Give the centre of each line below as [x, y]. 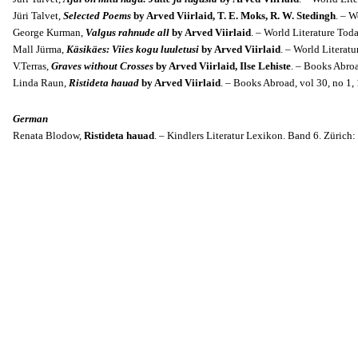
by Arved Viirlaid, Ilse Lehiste [222, 66]
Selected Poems [97, 16]
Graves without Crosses [102, 66]
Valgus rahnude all [127, 32]
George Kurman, [49, 32]
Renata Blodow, [48, 135]
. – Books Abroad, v [263, 83]
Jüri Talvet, [38, 16]
